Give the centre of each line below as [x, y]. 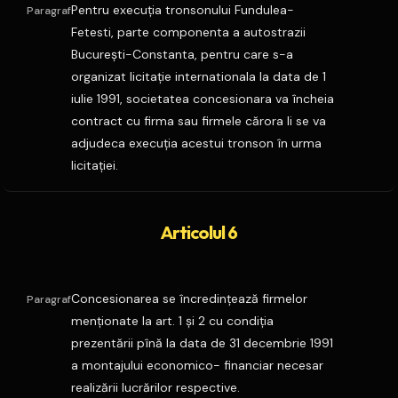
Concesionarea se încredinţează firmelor [189, 298]
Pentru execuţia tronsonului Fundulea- [183, 10]
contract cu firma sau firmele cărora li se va [199, 121]
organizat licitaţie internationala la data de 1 [199, 76]
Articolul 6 [199, 232]
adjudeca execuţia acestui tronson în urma [196, 143]
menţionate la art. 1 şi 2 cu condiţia [172, 321]
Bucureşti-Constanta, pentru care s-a [182, 54]
